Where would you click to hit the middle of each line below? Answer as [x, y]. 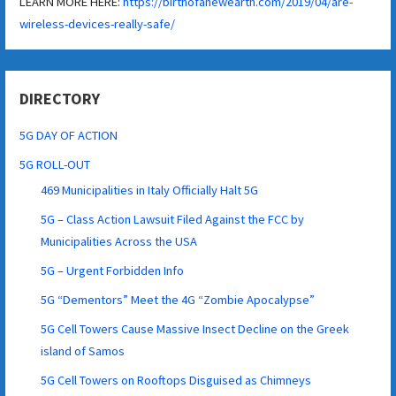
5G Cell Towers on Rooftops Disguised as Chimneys [176, 380]
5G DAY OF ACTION [69, 135]
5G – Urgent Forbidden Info [113, 270]
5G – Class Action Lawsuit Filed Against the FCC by [173, 219]
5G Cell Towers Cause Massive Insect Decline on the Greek [195, 328]
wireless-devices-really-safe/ [98, 23]
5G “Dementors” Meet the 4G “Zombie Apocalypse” [178, 299]
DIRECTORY [60, 98]
